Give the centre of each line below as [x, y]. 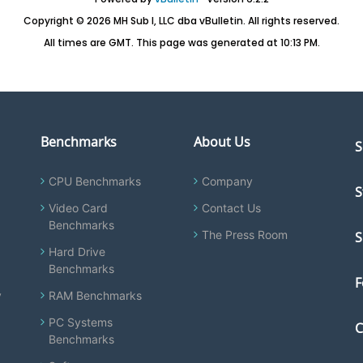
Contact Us [231, 208]
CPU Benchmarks [95, 181]
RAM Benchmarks [96, 295]
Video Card [79, 208]
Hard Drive [77, 252]
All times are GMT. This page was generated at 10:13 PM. [181, 43]
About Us [222, 142]
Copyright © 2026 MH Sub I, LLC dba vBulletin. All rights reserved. [181, 21]
